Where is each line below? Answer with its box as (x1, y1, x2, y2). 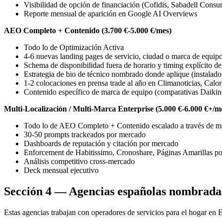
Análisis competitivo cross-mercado (24, 157, 135, 166)
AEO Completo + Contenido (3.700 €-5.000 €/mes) (4, 26, 171, 35)
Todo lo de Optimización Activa (24, 43, 124, 52)
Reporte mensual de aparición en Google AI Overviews (24, 9, 197, 18)
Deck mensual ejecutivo (24, 166, 99, 175)
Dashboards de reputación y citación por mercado (24, 139, 178, 148)
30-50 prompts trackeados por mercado (24, 130, 146, 139)
